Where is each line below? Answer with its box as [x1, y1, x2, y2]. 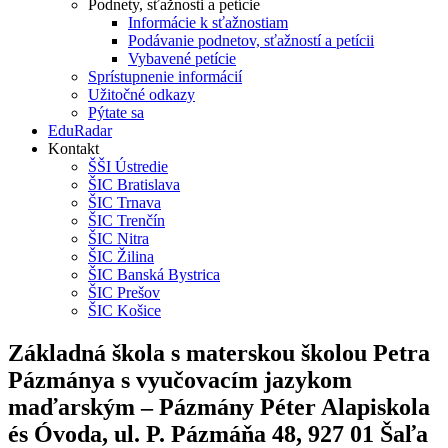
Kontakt [48, 140, 99, 157]
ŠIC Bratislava [88, 176, 180, 193]
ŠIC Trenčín [88, 212, 165, 229]
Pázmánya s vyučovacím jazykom [8, 366, 352, 393]
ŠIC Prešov [88, 284, 160, 301]
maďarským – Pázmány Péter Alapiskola [8, 393, 430, 420]
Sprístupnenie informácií [88, 68, 242, 85]
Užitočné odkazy [88, 86, 195, 103]
